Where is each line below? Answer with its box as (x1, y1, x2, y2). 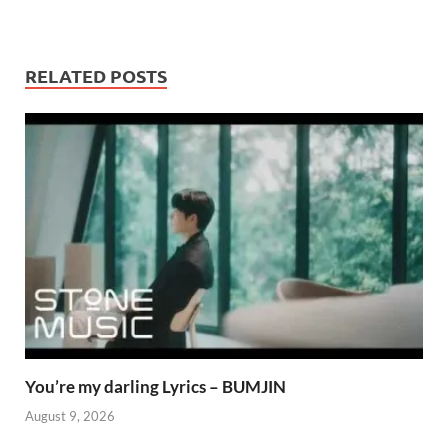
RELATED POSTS (25, 64, 167, 88)
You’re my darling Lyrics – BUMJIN (25, 376, 286, 398)
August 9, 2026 (25, 407, 115, 424)
